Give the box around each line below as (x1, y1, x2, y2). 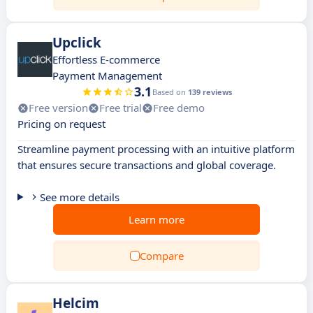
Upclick (52, 34, 101, 52)
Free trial (99, 101, 142, 115)
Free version (29, 101, 88, 115)
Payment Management (52, 68, 162, 82)
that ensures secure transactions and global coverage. (17, 158, 276, 172)
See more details (39, 190, 119, 204)
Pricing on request (17, 117, 105, 131)
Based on (152, 87, 188, 97)
